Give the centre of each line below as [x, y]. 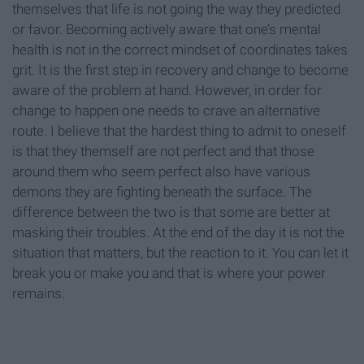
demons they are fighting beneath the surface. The [162, 191]
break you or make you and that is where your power [169, 273]
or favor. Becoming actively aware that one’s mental [167, 29]
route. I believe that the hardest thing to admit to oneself [179, 130]
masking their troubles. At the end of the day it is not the [178, 232]
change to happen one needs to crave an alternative [166, 110]
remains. [39, 293]
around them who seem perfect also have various [161, 171]
